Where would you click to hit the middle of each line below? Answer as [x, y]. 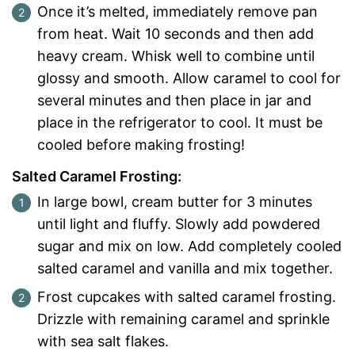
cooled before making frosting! [141, 145]
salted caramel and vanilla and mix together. [185, 268]
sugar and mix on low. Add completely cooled [189, 246]
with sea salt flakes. [103, 341]
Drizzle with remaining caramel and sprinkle [183, 319]
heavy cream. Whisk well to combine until [176, 56]
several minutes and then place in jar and [174, 101]
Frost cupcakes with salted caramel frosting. [187, 296]
